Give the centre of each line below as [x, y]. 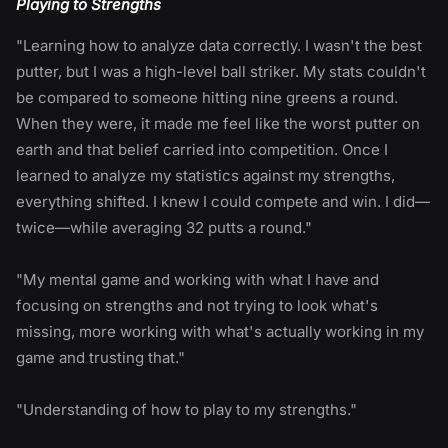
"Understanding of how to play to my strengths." [186, 409]
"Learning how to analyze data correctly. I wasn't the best [219, 45]
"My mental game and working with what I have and [197, 279]
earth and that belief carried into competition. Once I [202, 149]
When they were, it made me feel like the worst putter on [218, 123]
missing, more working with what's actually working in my [220, 331]
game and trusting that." [100, 357]
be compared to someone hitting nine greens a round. [207, 97]
